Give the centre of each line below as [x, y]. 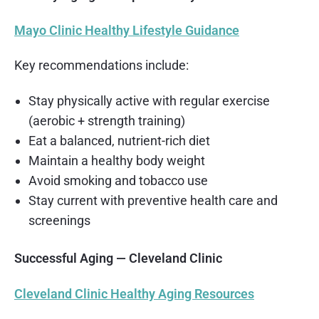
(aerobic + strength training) [107, 120]
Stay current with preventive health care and [153, 200]
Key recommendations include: [101, 66]
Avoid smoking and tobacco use [118, 180]
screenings [59, 220]
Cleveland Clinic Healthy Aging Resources [134, 293]
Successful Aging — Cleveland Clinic [118, 258]
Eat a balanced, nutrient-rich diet [119, 140]
